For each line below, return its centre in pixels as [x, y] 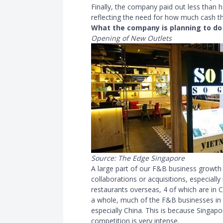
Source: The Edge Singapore [138, 158]
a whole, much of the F [128, 200]
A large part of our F [124, 169]
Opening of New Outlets [131, 38]
